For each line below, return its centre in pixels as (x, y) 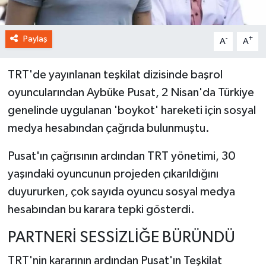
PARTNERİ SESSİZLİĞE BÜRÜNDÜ (121, 237)
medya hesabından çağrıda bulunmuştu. (108, 128)
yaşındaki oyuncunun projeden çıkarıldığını (113, 174)
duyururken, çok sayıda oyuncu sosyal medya (121, 191)
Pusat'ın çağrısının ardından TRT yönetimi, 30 (121, 156)
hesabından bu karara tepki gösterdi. (101, 209)
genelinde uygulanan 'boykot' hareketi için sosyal (132, 110)
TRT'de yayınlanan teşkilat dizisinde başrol (115, 75)
